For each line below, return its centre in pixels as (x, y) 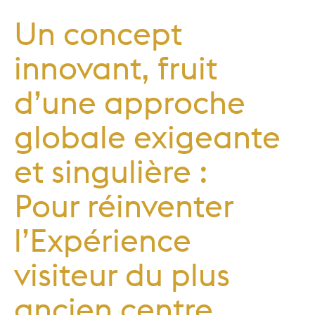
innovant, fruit (116, 67)
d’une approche (130, 102)
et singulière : (111, 171)
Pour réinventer (124, 205)
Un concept (98, 33)
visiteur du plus (122, 274)
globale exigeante (147, 136)
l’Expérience (103, 240)
